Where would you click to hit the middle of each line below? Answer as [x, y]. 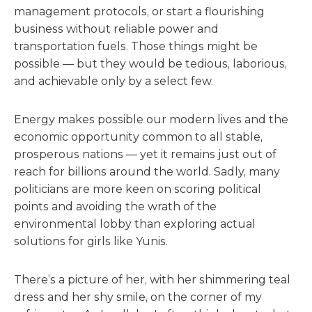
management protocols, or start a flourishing [139, 11]
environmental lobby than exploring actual [135, 224]
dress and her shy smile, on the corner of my [138, 297]
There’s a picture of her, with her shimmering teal [152, 280]
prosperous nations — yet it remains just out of [145, 154]
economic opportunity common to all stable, [138, 137]
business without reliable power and [116, 29]
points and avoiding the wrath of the [115, 206]
